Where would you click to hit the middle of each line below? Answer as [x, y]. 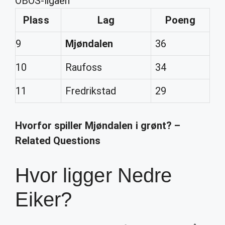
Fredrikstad [91, 91]
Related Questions [58, 141]
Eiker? [44, 199]
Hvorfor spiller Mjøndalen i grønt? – [98, 126]
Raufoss [84, 67]
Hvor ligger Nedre [93, 175]
